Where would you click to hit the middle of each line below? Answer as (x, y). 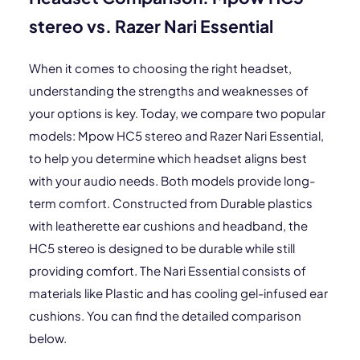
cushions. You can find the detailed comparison (165, 315)
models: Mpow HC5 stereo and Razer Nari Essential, (176, 135)
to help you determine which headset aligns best (168, 158)
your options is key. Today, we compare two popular (177, 113)
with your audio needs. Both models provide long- (172, 180)
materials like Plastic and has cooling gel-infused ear (178, 293)
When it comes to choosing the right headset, (160, 68)
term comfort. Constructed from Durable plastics (171, 203)
